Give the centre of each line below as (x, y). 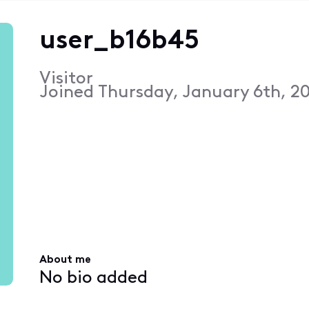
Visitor (66, 79)
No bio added (93, 278)
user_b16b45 (119, 41)
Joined (68, 92)
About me (65, 260)
